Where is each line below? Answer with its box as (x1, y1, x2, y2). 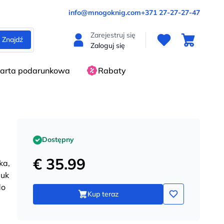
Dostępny (42, 135, 74, 144)
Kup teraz (87, 189, 118, 198)
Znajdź (1, 35, 23, 44)
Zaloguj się (90, 41, 125, 50)
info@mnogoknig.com (68, 8, 141, 17)
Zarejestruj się (90, 30, 135, 39)
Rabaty (98, 65, 126, 75)
